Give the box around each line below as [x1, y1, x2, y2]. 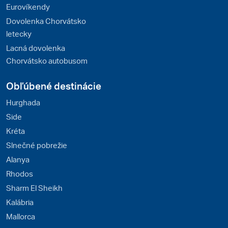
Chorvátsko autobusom [6, 55, 88, 66]
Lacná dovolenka [6, 42, 65, 53]
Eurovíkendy [6, 1, 50, 12]
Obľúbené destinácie [6, 79, 101, 92]
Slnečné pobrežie [6, 139, 67, 150]
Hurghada [6, 97, 40, 107]
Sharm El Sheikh [6, 182, 63, 193]
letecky [6, 28, 32, 39]
